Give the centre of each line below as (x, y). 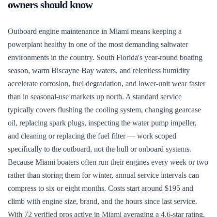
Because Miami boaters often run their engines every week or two (108, 162)
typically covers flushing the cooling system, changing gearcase (104, 109)
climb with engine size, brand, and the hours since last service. (102, 201)
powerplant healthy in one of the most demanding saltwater (98, 44)
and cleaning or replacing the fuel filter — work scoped (92, 136)
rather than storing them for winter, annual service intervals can (103, 175)
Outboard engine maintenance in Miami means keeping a (95, 31)
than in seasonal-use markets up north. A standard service (95, 96)
